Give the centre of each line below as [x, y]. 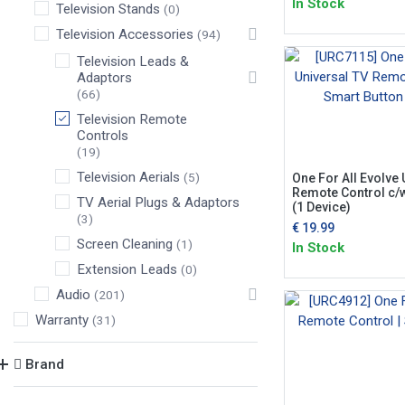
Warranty [62, 320]
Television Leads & [133, 61]
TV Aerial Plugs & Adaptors [158, 202]
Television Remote [132, 119]
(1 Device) [321, 207]
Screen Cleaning [125, 244]
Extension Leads [127, 269]
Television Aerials [128, 177]
